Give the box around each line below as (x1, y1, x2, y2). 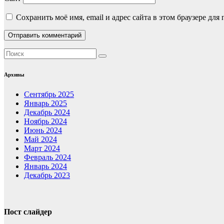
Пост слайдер (4, 207, 52, 216)
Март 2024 (24, 143, 60, 152)
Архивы (4, 71, 24, 77)
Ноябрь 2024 (24, 116, 67, 125)
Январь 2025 (24, 98, 67, 107)
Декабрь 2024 (24, 107, 70, 116)
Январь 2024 (24, 161, 67, 170)
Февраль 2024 (24, 152, 71, 161)
